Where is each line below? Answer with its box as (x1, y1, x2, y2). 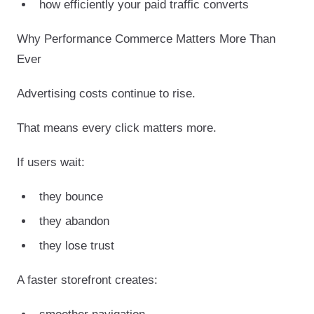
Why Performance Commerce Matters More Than (17, 32, 275, 46)
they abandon (39, 214, 109, 228)
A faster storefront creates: (17, 273, 158, 287)
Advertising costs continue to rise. (17, 86, 196, 100)
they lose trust (39, 238, 114, 252)
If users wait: (17, 155, 85, 169)
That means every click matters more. (17, 121, 217, 135)
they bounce (39, 189, 103, 203)
